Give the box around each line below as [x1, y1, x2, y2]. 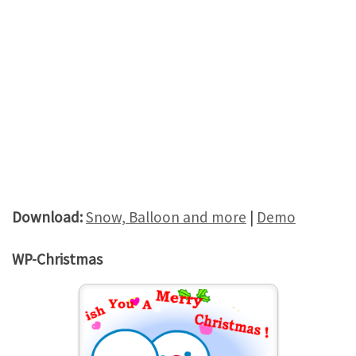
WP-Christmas [12, 250, 103, 269]
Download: [12, 207, 83, 226]
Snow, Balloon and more [86, 207, 246, 226]
